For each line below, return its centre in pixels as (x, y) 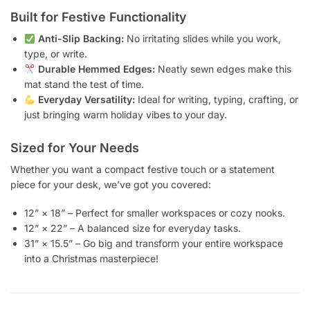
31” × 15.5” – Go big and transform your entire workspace (154, 243)
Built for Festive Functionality (99, 17)
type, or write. (56, 54)
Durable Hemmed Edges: (96, 69)
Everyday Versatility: (86, 100)
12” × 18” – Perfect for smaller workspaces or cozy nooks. (155, 212)
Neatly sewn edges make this (223, 69)
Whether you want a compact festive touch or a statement (143, 169)
